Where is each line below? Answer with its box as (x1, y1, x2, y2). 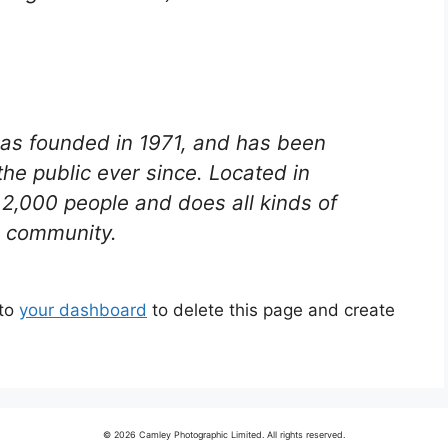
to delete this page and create (147, 300, 395, 321)
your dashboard (19, 300, 147, 321)
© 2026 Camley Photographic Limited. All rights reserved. (103, 429, 345, 441)
